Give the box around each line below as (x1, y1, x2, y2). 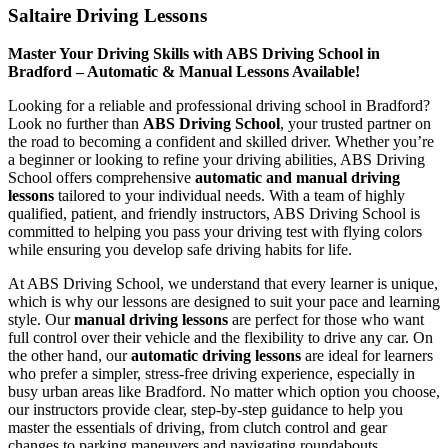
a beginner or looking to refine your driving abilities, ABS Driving (8, 151, 425, 169)
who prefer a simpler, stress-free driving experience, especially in (8, 365, 415, 383)
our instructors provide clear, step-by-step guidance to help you (8, 401, 403, 419)
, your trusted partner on (280, 115, 431, 133)
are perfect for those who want (228, 311, 424, 329)
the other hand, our (8, 347, 131, 365)
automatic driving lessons (131, 347, 301, 365)
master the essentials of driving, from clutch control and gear (8, 419, 387, 437)
